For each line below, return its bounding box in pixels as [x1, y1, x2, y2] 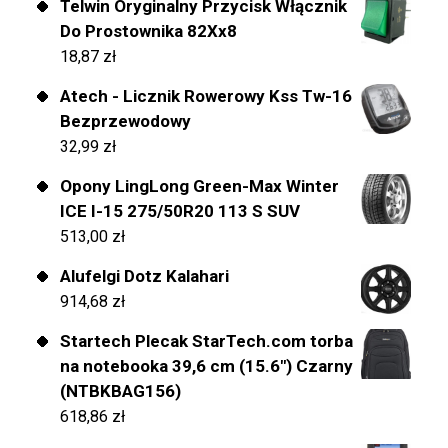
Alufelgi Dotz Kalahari [60, 266, 229, 287]
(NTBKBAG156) [60, 381, 181, 402]
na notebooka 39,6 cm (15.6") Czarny [60, 356, 353, 377]
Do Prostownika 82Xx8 [60, 21, 237, 42]
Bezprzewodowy [60, 111, 191, 132]
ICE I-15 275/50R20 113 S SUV [60, 201, 300, 222]
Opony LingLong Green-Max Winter [60, 176, 339, 197]
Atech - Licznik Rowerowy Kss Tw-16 [60, 86, 352, 107]
